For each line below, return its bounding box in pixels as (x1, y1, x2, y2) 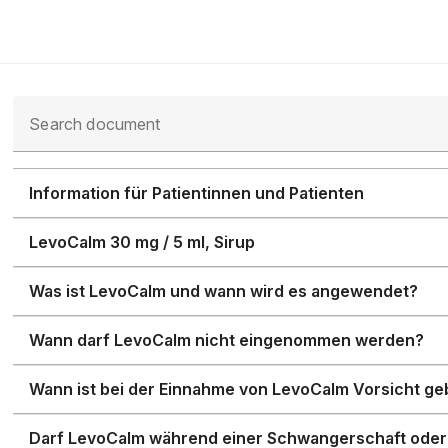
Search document (29, 114, 161, 134)
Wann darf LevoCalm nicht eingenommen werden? (29, 330, 425, 350)
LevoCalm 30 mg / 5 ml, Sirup (29, 232, 256, 252)
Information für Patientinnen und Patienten (29, 183, 365, 203)
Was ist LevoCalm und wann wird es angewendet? (29, 281, 419, 301)
